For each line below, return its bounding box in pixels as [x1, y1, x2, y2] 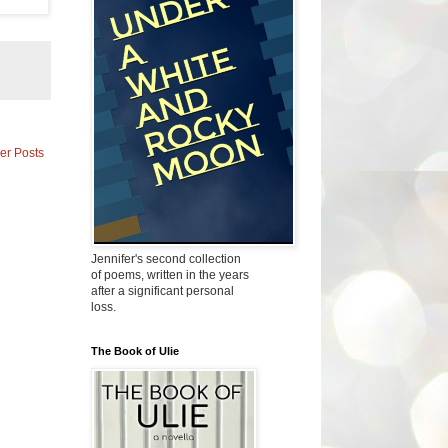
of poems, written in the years [91, 267, 249, 282]
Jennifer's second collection [91, 251, 241, 266]
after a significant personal [91, 283, 234, 298]
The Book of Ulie [91, 344, 179, 357]
